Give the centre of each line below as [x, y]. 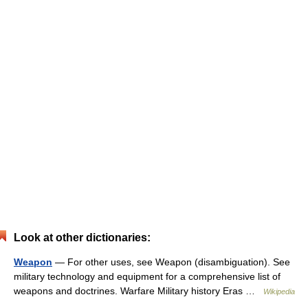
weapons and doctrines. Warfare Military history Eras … [139, 291]
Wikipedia [279, 291]
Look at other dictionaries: [82, 238]
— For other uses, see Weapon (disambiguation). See [171, 262]
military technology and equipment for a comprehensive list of [147, 276]
